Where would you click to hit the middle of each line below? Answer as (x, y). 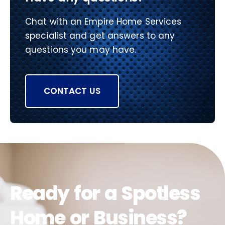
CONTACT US (72, 91)
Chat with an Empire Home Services (103, 22)
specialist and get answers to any (100, 36)
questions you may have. (81, 50)
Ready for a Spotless (105, 193)
